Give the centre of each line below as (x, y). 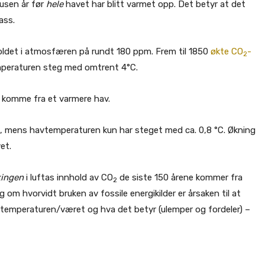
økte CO (227, 51)
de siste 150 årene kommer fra (180, 177)
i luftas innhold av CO (68, 177)
